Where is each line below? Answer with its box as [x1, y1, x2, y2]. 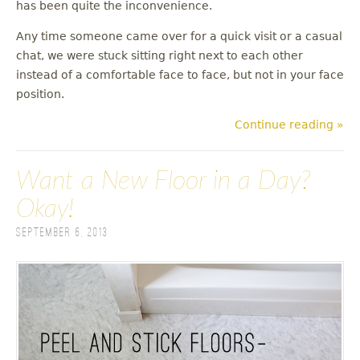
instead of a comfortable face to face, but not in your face [16, 68, 344, 81]
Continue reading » [235, 118, 344, 131]
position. [16, 88, 64, 100]
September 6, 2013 [16, 227, 108, 239]
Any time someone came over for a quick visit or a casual [16, 30, 342, 43]
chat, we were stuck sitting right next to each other [16, 49, 303, 62]
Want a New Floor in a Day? [16, 168, 311, 194]
